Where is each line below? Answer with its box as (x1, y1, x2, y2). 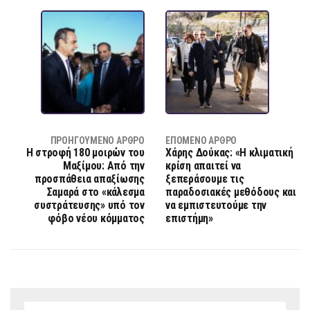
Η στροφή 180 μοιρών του (26, 146, 145, 160)
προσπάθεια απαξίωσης (34, 172, 145, 186)
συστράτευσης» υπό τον (34, 199, 145, 212)
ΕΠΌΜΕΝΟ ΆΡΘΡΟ (165, 135, 237, 147)
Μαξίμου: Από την (62, 159, 145, 173)
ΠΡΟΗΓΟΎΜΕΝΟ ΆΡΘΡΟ (50, 135, 145, 147)
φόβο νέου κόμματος (48, 212, 145, 226)
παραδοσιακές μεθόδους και (165, 185, 296, 199)
